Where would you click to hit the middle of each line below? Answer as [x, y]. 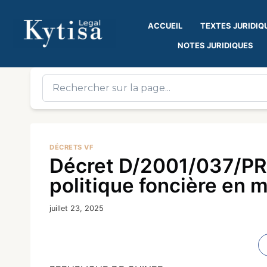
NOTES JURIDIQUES [216, 45]
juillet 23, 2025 [77, 209]
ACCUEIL [165, 25]
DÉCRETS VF [72, 147]
